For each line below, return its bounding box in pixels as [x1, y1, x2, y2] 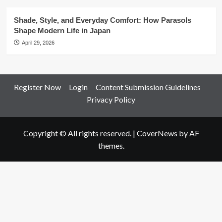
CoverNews [136, 128, 177, 138]
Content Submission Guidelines [95, 82, 201, 92]
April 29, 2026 [21, 40, 55, 46]
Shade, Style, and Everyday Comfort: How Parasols [13, 16, 191, 24]
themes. [98, 141, 124, 150]
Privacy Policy [87, 95, 135, 104]
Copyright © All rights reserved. [23, 128, 133, 138]
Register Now [13, 82, 61, 92]
